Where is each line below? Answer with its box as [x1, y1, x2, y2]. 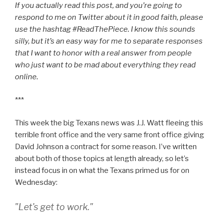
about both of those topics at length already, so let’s [15, 154, 189, 164]
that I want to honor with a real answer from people [15, 49, 192, 58]
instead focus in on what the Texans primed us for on [15, 166, 189, 175]
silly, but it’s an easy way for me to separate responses [15, 37, 203, 46]
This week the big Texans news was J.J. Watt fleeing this [15, 118, 203, 128]
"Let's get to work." [15, 201, 93, 212]
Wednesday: [15, 178, 57, 187]
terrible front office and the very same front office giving [15, 130, 204, 140]
